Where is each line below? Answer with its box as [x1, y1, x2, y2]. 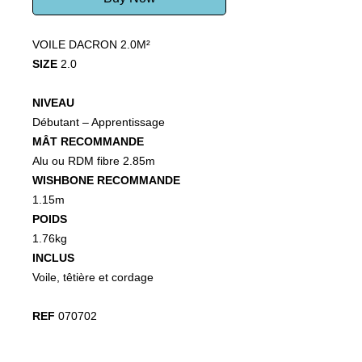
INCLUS [32, 251, 74, 264]
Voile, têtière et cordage [32, 271, 154, 284]
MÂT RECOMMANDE [32, 135, 144, 148]
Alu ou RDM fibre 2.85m [32, 154, 155, 167]
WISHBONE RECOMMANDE [32, 174, 180, 187]
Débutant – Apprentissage [32, 116, 165, 128]
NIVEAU [32, 96, 74, 109]
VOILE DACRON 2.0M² [32, 38, 150, 51]
